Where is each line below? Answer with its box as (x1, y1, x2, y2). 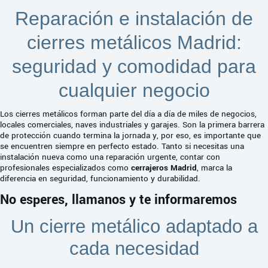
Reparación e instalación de (15, 8, 253, 30)
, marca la (197, 162, 232, 174)
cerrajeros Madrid (131, 162, 197, 174)
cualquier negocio (58, 80, 210, 102)
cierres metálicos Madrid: (26, 32, 242, 54)
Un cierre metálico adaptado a (10, 216, 258, 237)
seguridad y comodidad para (12, 56, 256, 78)
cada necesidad (69, 238, 199, 260)
